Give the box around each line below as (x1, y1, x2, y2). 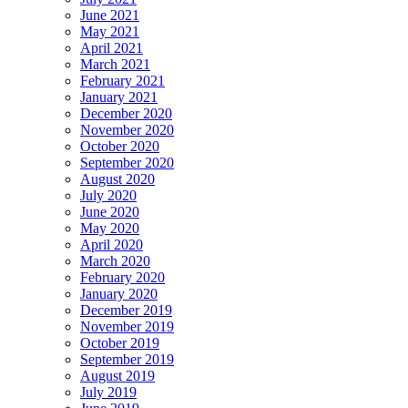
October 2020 (80, 138, 159, 155)
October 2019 (80, 335, 159, 352)
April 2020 (80, 237, 143, 253)
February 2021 (80, 73, 165, 89)
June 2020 (80, 204, 139, 220)
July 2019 (80, 384, 137, 401)
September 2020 (80, 155, 174, 171)
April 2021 (80, 40, 143, 56)
